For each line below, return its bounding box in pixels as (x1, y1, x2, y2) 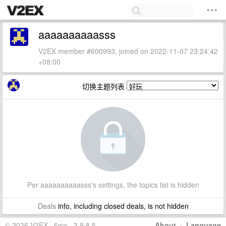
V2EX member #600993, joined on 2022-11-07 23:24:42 (38, 46, 218, 56)
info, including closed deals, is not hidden (55, 201, 189, 211)
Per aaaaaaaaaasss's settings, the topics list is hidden (27, 180, 199, 190)
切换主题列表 (82, 81, 127, 91)
